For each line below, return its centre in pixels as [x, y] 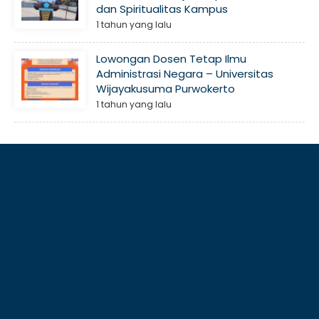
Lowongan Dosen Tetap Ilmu [171, 58]
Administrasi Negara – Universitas [185, 73]
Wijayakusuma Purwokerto [166, 88]
